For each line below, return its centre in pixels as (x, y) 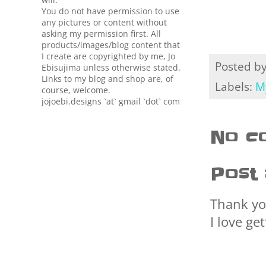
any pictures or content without (104, 22)
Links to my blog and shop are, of (107, 79)
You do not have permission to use (110, 11)
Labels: (235, 86)
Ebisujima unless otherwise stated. (111, 67)
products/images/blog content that (111, 45)
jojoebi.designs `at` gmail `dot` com (111, 101)
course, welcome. (76, 90)
